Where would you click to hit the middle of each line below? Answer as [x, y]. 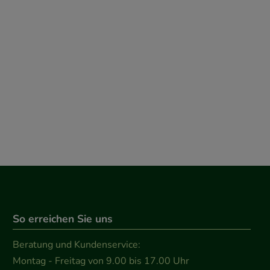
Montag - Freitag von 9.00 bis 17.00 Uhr [101, 261]
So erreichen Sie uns [63, 218]
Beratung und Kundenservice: [77, 244]
